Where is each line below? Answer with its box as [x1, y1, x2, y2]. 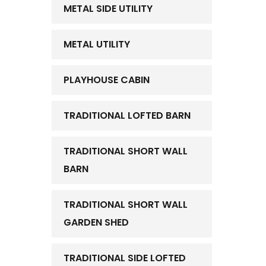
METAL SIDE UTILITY [64, 2, 153, 15]
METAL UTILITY [64, 37, 130, 51]
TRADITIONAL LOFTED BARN [64, 109, 191, 122]
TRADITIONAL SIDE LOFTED [64, 251, 186, 265]
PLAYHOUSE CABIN [64, 73, 150, 87]
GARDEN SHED [64, 216, 129, 229]
